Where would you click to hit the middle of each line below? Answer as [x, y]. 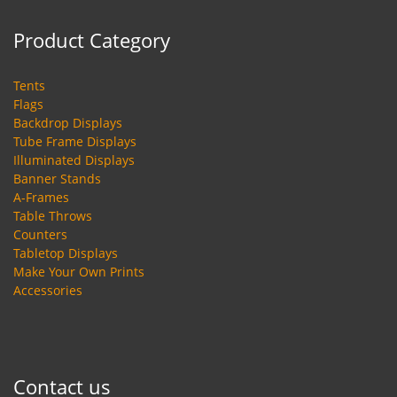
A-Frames [41, 198]
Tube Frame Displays [75, 142]
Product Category [92, 39]
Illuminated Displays [74, 160]
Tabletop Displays [66, 253]
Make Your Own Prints [79, 272]
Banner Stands [57, 179]
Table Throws [53, 216]
